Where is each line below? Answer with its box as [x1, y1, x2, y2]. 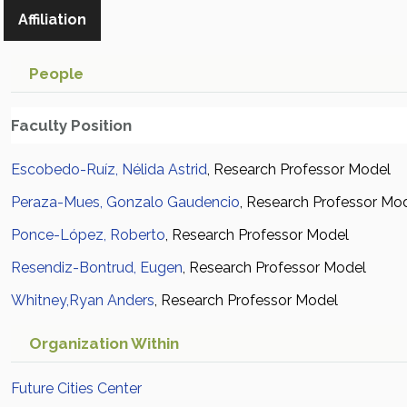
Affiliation [18, 11, 86, 28]
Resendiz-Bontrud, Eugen [11, 259, 183, 276]
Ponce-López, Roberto [11, 226, 165, 243]
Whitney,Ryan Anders [11, 292, 154, 309]
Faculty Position [11, 116, 132, 134]
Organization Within [29, 334, 179, 352]
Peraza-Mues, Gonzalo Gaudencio [11, 194, 240, 211]
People [29, 65, 84, 83]
